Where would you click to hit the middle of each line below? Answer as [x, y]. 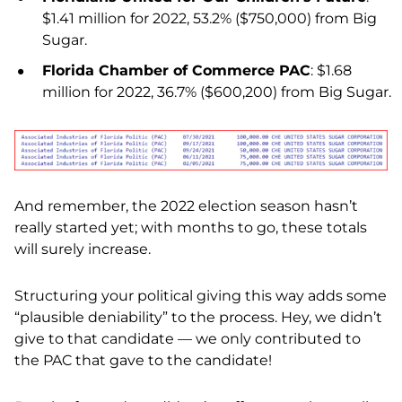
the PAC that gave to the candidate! [143, 361]
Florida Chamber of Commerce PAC [176, 70]
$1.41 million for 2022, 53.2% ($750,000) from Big [210, 18]
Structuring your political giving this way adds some [201, 296]
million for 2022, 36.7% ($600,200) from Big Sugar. [217, 92]
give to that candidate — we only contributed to [188, 339]
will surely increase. [83, 249]
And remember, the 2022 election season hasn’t [186, 206]
